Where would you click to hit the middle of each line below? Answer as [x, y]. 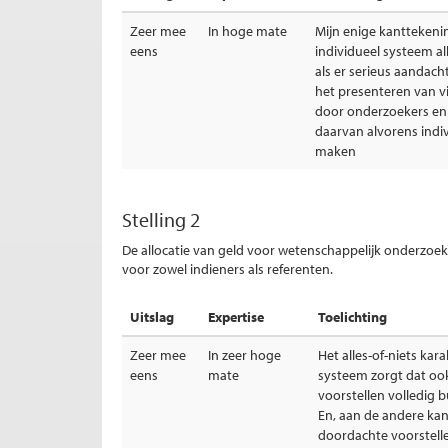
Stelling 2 [161, 219]
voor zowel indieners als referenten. [227, 269]
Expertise [236, 317]
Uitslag [152, 317]
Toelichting [352, 317]
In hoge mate [247, 31]
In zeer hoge [244, 355]
